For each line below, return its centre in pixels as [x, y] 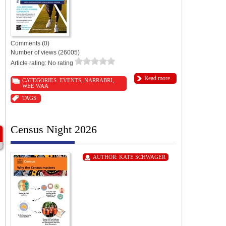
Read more [157, 78]
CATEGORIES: [41, 80]
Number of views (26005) [45, 52]
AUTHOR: [106, 157]
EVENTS [70, 80]
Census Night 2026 [54, 129]
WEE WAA [35, 86]
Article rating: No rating [43, 63]
